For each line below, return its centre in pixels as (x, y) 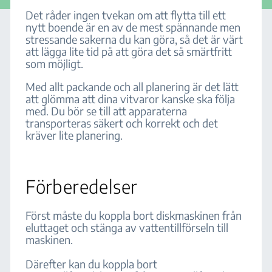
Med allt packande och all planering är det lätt (132, 87)
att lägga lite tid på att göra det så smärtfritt (129, 51)
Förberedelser (82, 186)
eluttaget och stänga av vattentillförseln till (127, 227)
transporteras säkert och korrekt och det (122, 123)
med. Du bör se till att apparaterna (107, 111)
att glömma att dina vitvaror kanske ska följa (131, 99)
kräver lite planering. (76, 135)
